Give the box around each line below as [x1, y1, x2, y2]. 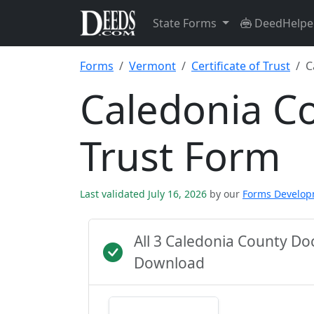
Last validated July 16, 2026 [80, 187, 210, 200]
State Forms [153, 15, 219, 31]
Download [134, 253, 205, 273]
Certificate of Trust [191, 58, 290, 74]
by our [210, 187, 240, 200]
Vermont [129, 58, 176, 74]
